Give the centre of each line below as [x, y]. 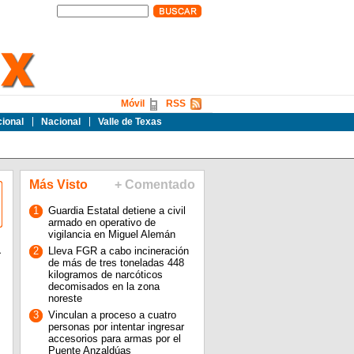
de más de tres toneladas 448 [116, 263]
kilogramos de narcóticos [105, 275]
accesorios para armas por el [114, 339]
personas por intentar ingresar [116, 327]
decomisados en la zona [104, 286]
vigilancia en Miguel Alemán [111, 234]
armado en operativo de [102, 222]
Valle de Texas [130, 122]
